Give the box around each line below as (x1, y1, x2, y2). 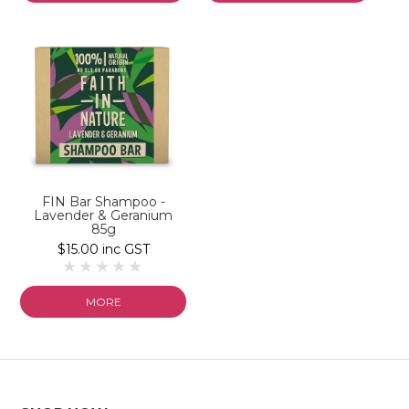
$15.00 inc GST (57, 241, 150, 258)
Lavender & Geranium (34, 207, 173, 225)
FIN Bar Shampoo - (41, 194, 165, 211)
